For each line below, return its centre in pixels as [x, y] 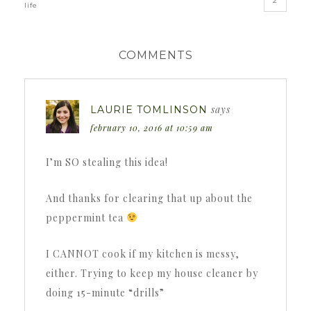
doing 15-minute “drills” [105, 292]
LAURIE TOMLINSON [149, 109]
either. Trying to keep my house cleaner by [152, 273]
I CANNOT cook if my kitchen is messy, [143, 253]
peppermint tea [86, 217]
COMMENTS [155, 55]
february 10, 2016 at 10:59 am [152, 127]
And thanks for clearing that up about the [149, 198]
